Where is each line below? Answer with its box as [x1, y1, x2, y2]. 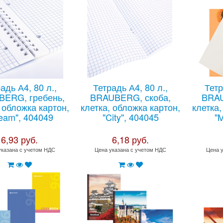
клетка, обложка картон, [81, 101, 181, 113]
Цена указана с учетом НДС [95, 145, 167, 153]
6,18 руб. [112, 133, 149, 146]
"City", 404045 [102, 111, 159, 123]
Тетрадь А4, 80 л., [93, 81, 168, 94]
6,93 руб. [1, 133, 38, 146]
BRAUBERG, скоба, [90, 91, 171, 104]
